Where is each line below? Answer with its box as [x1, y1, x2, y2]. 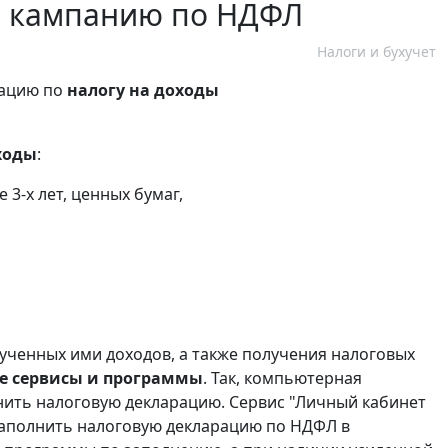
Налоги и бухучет [317, 42, 436, 62]
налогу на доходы [67, 79, 219, 102]
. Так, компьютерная [203, 367, 362, 390]
